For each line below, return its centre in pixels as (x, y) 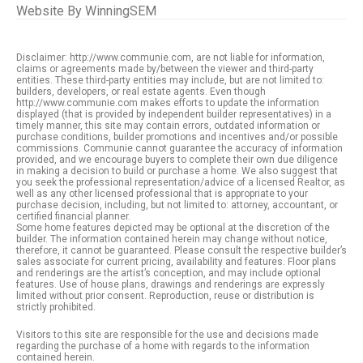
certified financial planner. (73, 216)
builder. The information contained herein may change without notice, (172, 239)
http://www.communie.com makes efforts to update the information (168, 103)
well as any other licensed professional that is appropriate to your (162, 194)
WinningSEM (121, 11)
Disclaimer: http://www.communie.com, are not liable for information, (171, 58)
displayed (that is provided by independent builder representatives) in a (174, 114)
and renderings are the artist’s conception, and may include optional (169, 273)
